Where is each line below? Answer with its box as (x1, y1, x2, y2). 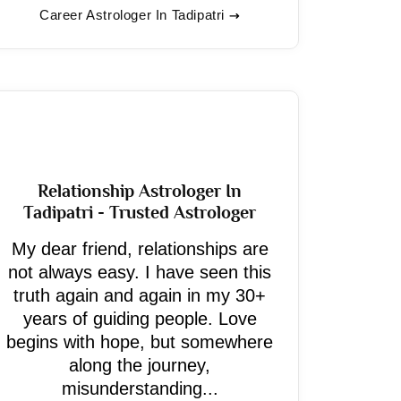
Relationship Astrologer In (38, 181, 242, 200)
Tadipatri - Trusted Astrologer (23, 202, 256, 222)
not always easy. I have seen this (8, 262, 271, 282)
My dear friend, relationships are (11, 239, 269, 259)
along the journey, (69, 355, 210, 375)
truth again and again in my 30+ (13, 286, 266, 305)
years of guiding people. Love (22, 309, 257, 328)
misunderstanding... (61, 379, 218, 398)
